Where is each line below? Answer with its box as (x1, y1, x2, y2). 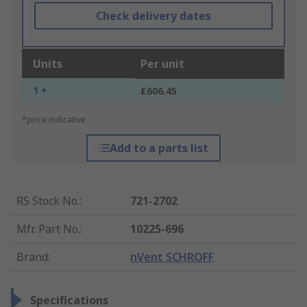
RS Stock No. (16, 193, 79, 208)
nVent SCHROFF (130, 249, 214, 265)
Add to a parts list (109, 140, 208, 156)
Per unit (140, 56, 184, 71)
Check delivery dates (95, 8, 211, 23)
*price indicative (22, 114, 86, 125)
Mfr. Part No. (16, 221, 80, 236)
